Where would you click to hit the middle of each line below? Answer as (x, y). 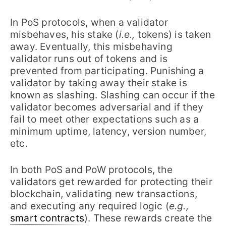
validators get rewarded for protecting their (111, 182)
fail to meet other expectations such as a (105, 119)
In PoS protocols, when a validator (89, 22)
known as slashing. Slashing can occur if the (112, 95)
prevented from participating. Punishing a (107, 70)
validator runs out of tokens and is (89, 58)
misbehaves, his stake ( (65, 34)
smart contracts (47, 218)
